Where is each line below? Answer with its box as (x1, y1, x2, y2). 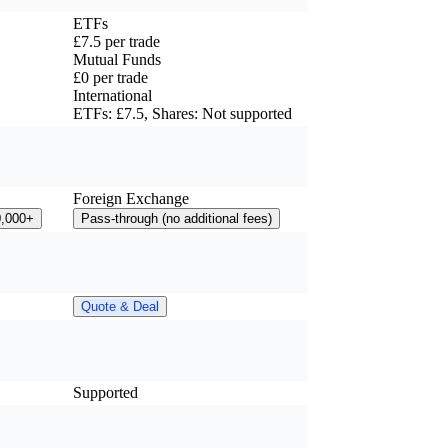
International (73, 87, 152, 105)
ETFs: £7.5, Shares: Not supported (73, 105, 292, 123)
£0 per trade (73, 69, 148, 87)
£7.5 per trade (73, 33, 160, 51)
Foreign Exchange (73, 190, 189, 208)
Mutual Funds (73, 51, 161, 69)
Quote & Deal (81, 299, 159, 315)
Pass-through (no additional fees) (81, 211, 272, 227)
